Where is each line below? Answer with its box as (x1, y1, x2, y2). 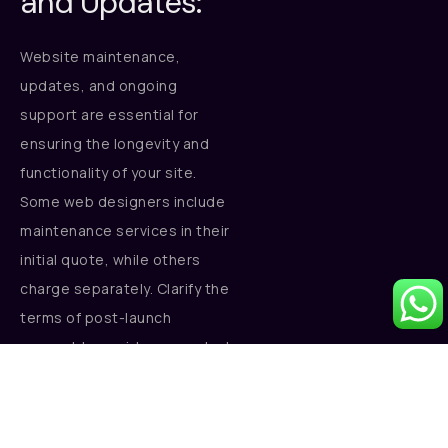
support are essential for (20, 105, 199, 125)
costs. (20, 366, 65, 386)
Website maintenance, (20, 47, 180, 67)
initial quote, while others (20, 250, 201, 270)
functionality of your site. (20, 163, 197, 183)
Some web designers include (20, 192, 225, 212)
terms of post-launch (20, 308, 171, 328)
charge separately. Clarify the (20, 279, 229, 299)
